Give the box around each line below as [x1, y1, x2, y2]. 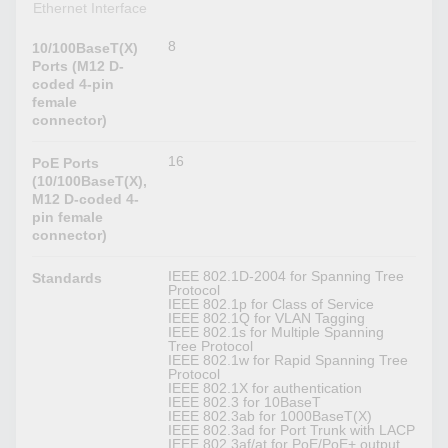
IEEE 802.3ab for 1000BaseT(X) [168, 408, 373, 425]
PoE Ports [32, 155, 100, 172]
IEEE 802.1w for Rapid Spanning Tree [168, 352, 409, 369]
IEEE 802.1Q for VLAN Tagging [168, 310, 366, 327]
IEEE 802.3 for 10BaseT [168, 394, 322, 411]
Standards [32, 270, 103, 287]
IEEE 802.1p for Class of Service [168, 296, 375, 313]
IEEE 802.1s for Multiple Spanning [168, 324, 385, 341]
